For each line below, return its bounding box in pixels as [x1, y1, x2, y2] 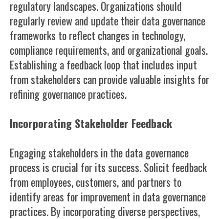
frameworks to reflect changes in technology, [10, 27, 185, 43]
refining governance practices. [10, 86, 127, 102]
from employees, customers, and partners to [10, 174, 181, 190]
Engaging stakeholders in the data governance [10, 145, 189, 160]
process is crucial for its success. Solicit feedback [10, 159, 207, 175]
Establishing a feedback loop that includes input [10, 57, 197, 72]
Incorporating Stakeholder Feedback [10, 115, 172, 131]
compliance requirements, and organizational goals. [10, 42, 208, 58]
